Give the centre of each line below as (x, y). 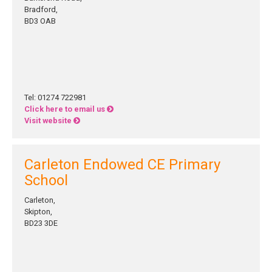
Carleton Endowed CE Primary (122, 165)
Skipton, (38, 212)
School (46, 180)
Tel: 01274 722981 (55, 97)
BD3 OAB (40, 21)
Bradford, (41, 9)
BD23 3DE (41, 223)
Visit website (49, 121)
